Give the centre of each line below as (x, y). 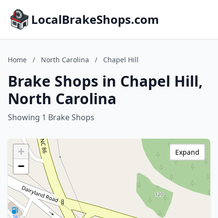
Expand (187, 152)
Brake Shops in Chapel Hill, (105, 81)
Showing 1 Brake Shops (51, 117)
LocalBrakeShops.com (95, 19)
